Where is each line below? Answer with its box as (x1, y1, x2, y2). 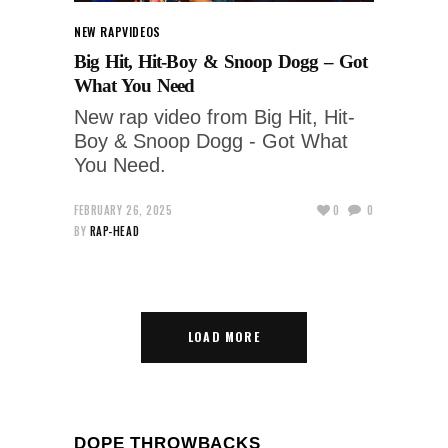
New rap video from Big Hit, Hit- (74, 105, 355, 128)
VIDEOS (122, 22, 161, 40)
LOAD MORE (188, 328, 260, 346)
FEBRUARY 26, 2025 (74, 201, 173, 218)
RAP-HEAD (89, 222, 140, 239)
